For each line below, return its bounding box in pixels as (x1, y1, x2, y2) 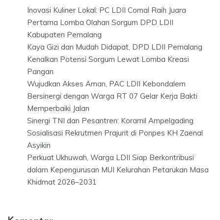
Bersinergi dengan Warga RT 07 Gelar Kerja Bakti (27, 91, 197, 101)
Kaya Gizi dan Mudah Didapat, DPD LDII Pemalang (27, 42, 202, 52)
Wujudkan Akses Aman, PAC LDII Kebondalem (27, 79, 186, 88)
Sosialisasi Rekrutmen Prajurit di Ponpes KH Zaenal (27, 128, 203, 137)
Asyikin (27, 140, 51, 150)
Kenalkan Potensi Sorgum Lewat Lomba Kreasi (27, 54, 189, 64)
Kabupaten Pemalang (27, 29, 102, 39)
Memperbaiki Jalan (27, 103, 89, 113)
